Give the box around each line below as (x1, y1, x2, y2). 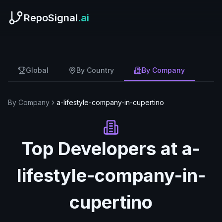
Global (26, 66, 49, 74)
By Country (76, 66, 114, 74)
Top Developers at (22, 138, 182, 160)
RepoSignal (24, 12, 78, 24)
